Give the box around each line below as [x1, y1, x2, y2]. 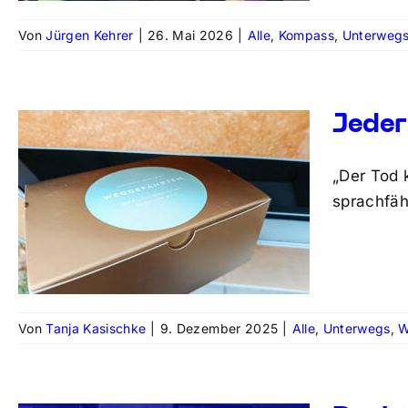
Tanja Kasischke [46, 321, 147, 337]
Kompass [278, 27, 334, 44]
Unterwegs [322, 321, 391, 337]
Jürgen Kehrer [46, 27, 134, 44]
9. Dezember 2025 [159, 321, 279, 337]
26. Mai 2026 [148, 27, 234, 44]
